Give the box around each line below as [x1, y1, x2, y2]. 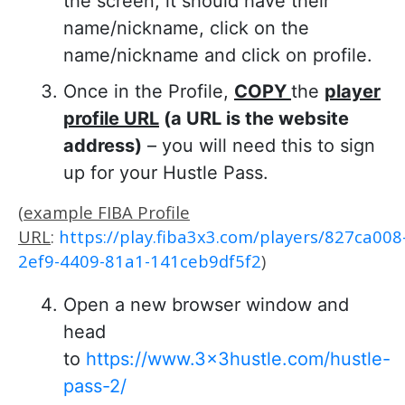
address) [63, 135, 142, 156]
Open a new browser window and [63, 294, 349, 316]
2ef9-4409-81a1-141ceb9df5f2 [18, 250, 261, 272]
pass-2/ [63, 375, 127, 397]
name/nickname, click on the [63, 17, 309, 39]
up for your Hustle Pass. [63, 162, 268, 184]
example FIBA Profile [24, 201, 190, 223]
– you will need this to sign [142, 135, 375, 156]
